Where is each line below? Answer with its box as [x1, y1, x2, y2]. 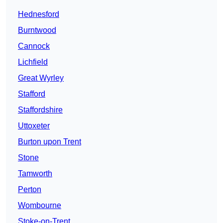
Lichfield [18, 58, 48, 67]
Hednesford [18, 10, 59, 19]
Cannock [18, 42, 50, 51]
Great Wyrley [18, 74, 64, 83]
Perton [18, 185, 41, 194]
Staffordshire [18, 106, 63, 114]
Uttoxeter [18, 121, 50, 130]
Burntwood [18, 26, 56, 35]
